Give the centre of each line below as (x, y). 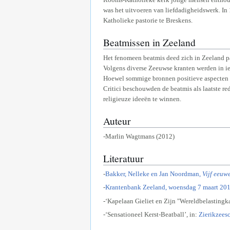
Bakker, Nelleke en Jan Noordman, (153, 174)
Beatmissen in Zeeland (149, 42)
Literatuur (123, 158)
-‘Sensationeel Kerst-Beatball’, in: (151, 215)
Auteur (117, 121)
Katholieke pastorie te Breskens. (148, 20)
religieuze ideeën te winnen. (142, 99)
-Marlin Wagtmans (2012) (139, 136)
